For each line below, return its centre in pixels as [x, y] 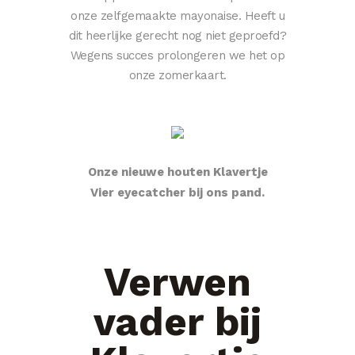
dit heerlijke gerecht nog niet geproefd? [177, 36]
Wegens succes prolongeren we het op [177, 55]
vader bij [177, 321]
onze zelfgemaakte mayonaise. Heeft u [177, 16]
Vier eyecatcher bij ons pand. [177, 193]
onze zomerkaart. [177, 75]
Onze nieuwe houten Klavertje [177, 172]
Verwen [177, 282]
